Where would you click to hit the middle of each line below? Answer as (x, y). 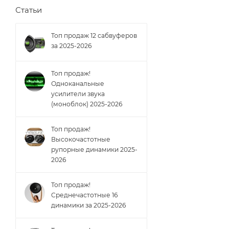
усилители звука (78, 94)
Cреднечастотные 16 (84, 195)
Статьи (29, 10)
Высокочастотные (81, 140)
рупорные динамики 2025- (94, 150)
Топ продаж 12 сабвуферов (94, 36)
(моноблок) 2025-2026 (87, 104)
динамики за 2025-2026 (88, 205)
